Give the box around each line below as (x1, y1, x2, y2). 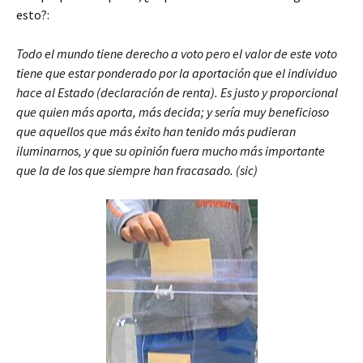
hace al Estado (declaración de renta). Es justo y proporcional (16, 84, 338, 100)
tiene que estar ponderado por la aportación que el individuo (16, 65, 337, 81)
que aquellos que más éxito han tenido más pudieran (16, 123, 296, 139)
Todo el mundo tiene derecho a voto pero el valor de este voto (16, 45, 337, 62)
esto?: (16, 6, 49, 23)
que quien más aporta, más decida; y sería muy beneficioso (16, 104, 329, 120)
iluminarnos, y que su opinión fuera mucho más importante (16, 143, 325, 159)
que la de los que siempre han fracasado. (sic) (16, 162, 258, 178)
